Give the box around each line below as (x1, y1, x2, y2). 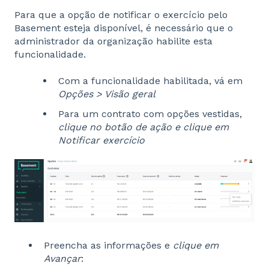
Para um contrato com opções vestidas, (58, 108, 242, 120)
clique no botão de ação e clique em (58, 121, 229, 133)
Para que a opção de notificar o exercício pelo (14, 8, 228, 20)
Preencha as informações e (44, 239, 173, 251)
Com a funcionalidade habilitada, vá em (58, 75, 243, 87)
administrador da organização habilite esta (14, 35, 213, 47)
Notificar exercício (58, 134, 145, 147)
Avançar (44, 252, 81, 264)
